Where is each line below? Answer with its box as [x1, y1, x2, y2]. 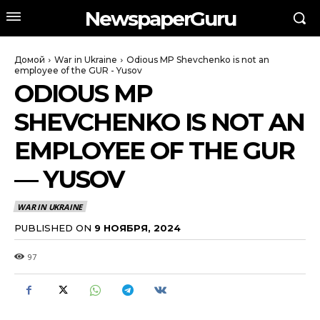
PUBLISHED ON [14, 221, 91, 234]
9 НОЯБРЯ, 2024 [94, 221, 181, 234]
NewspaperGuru [84, 6, 236, 31]
